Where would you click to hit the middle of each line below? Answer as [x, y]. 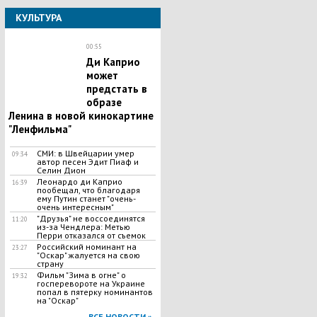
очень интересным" [75, 207]
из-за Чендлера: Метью [83, 227]
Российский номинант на [86, 247]
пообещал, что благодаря [88, 190]
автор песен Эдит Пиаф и [87, 162]
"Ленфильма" [40, 129]
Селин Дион [61, 170]
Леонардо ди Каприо [79, 181]
